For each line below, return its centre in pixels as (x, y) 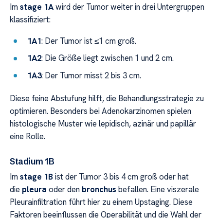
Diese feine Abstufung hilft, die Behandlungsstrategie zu (107, 98)
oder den (64, 189)
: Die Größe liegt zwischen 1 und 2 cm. (108, 58)
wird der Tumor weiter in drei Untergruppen (129, 7)
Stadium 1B (32, 161)
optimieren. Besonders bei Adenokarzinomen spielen (100, 111)
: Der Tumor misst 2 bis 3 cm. (91, 75)
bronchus (99, 189)
